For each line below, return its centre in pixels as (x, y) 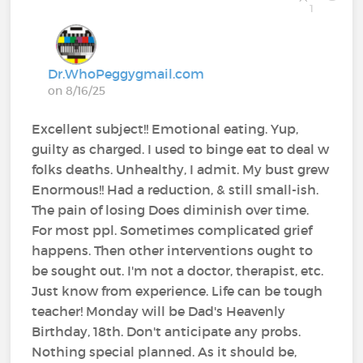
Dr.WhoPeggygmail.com (126, 73)
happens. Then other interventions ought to (173, 250)
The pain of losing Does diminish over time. (171, 209)
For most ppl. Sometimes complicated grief (172, 230)
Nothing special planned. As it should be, (164, 351)
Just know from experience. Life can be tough (177, 290)
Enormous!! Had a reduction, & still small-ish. (175, 189)
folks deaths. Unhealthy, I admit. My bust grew (181, 169)
